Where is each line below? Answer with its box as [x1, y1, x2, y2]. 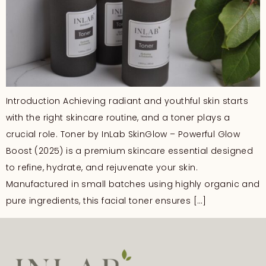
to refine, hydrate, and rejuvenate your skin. [6, 161, 198, 174]
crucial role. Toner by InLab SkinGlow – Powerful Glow [6, 128, 240, 141]
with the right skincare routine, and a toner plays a [6, 112, 230, 124]
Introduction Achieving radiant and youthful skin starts [6, 95, 248, 107]
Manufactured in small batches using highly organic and [6, 178, 260, 191]
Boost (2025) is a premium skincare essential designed [6, 145, 254, 157]
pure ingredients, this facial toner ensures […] [6, 195, 207, 207]
